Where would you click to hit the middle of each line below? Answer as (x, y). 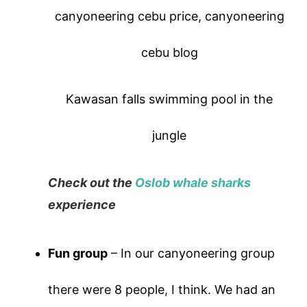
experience (84, 204)
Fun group (78, 254)
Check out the (92, 182)
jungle (170, 135)
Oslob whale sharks (193, 182)
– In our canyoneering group (192, 254)
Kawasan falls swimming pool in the (170, 99)
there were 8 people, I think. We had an (162, 290)
